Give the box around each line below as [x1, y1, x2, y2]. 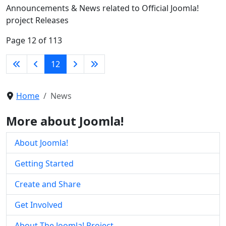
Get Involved [15, 199, 63, 210]
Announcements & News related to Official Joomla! [6, 2, 199, 14]
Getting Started [15, 157, 74, 169]
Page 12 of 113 [6, 34, 62, 46]
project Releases [6, 14, 69, 26]
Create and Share [15, 178, 81, 190]
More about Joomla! [6, 112, 124, 129]
